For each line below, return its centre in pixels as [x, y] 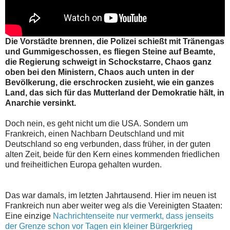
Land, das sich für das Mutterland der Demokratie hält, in [115, 93]
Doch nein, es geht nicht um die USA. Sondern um [97, 124]
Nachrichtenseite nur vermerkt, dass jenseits [133, 216]
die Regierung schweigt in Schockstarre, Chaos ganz [108, 62]
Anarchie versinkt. [41, 103]
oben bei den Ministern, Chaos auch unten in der [100, 72]
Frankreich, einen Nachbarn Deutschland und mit [94, 134]
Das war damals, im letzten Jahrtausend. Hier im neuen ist [111, 196]
